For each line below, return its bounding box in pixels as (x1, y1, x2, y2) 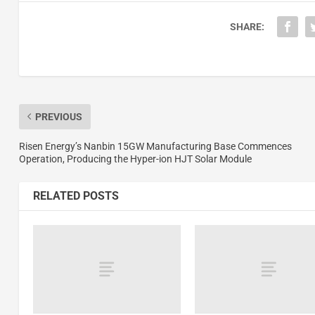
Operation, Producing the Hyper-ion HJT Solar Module (18, 153, 252, 165)
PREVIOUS (34, 110, 82, 122)
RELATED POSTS (32, 188, 119, 202)
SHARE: (229, 20, 264, 32)
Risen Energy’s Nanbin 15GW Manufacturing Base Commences (18, 140, 292, 152)
